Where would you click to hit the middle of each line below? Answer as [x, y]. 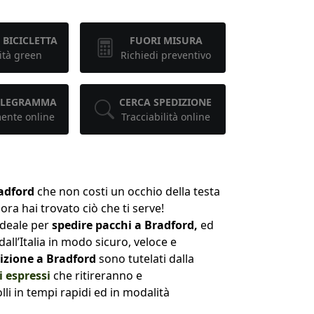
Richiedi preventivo [166, 55]
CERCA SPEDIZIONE [166, 102]
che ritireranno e [96, 275]
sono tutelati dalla [145, 258]
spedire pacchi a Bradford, [126, 225]
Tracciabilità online [165, 116]
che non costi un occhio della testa [127, 191]
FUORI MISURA [166, 40]
